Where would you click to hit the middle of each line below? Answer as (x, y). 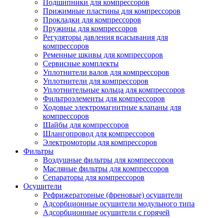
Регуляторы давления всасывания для (105, 37)
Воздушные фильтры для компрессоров (108, 160)
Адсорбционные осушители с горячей (106, 212)
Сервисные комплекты (81, 63)
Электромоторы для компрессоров (100, 142)
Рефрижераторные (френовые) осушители (113, 195)
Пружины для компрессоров (90, 28)
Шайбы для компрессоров (86, 125)
